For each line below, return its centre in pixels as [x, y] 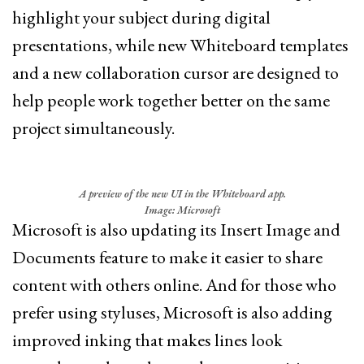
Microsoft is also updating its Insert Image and [176, 230]
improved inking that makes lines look [147, 340]
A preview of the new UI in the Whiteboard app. [182, 194]
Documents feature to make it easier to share [167, 258]
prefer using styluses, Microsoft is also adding [172, 313]
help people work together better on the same [171, 101]
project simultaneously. [93, 128]
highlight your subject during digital [141, 18]
